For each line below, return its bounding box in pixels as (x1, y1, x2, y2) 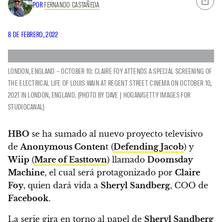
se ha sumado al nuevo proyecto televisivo (29, 128, 203, 139)
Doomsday (147, 154, 193, 165)
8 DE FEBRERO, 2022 (8, 30, 58, 39)
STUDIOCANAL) (8, 102, 45, 111)
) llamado (107, 154, 147, 165)
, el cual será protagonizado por (45, 167, 175, 177)
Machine (8, 167, 45, 177)
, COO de (170, 180, 208, 190)
